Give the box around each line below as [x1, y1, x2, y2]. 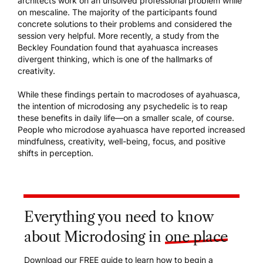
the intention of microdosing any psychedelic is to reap [18, 101, 228, 112]
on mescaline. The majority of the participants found [18, 7, 217, 18]
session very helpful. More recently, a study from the [18, 31, 219, 41]
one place [164, 228, 228, 246]
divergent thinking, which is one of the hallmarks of [18, 54, 213, 65]
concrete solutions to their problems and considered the [18, 19, 232, 29]
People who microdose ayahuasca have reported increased [18, 124, 245, 135]
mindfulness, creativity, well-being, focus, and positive [18, 136, 225, 147]
